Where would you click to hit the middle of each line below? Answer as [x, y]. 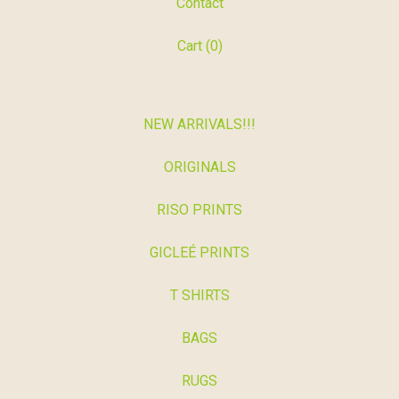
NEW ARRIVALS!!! [199, 125]
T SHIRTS [199, 296]
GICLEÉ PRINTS [199, 253]
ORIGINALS [199, 167]
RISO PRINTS [199, 210]
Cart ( [193, 46]
